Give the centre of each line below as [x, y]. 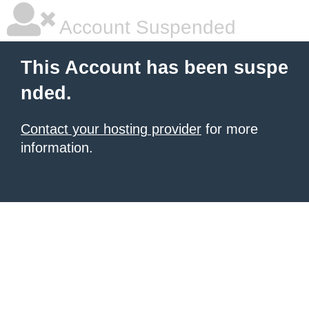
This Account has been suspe [154, 68]
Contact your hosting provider [111, 129]
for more [230, 129]
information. [57, 148]
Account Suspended [146, 27]
